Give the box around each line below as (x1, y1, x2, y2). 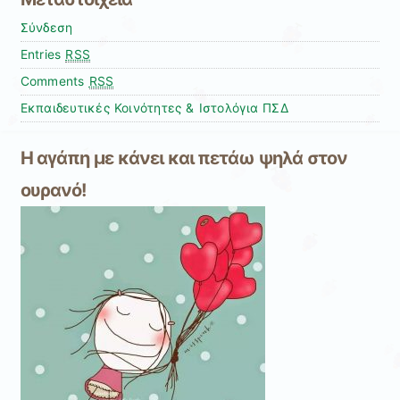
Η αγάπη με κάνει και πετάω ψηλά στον (20, 147, 347, 170)
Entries (20, 46, 66, 62)
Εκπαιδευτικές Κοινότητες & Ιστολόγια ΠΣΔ (20, 100, 288, 115)
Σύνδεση (20, 20, 73, 35)
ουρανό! (20, 179, 86, 202)
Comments (20, 73, 89, 88)
